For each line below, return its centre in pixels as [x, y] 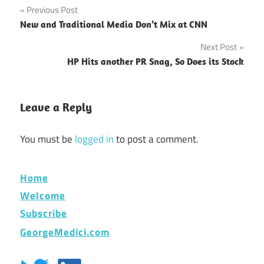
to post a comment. [156, 139]
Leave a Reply [56, 107]
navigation [57, 36]
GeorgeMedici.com [65, 232]
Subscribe [44, 213]
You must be [47, 139]
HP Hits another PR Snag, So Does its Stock [156, 61]
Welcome [43, 196]
